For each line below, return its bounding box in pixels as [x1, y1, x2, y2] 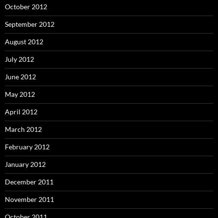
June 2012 [5, 72, 36, 81]
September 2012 [5, 19, 54, 28]
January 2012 [5, 160, 46, 168]
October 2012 [5, 2, 47, 11]
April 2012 [5, 107, 37, 116]
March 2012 [5, 125, 42, 133]
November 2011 [5, 195, 54, 203]
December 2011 [5, 177, 54, 186]
